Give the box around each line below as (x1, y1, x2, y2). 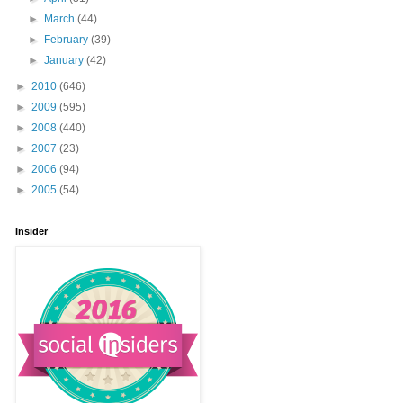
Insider (15, 226, 48, 237)
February (44, 33, 92, 46)
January (44, 54, 87, 67)
